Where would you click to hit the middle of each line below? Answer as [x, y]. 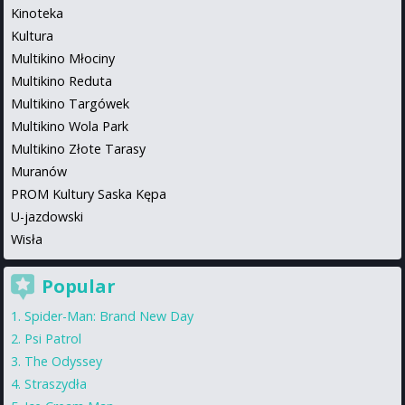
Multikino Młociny [63, 58]
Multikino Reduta [61, 80]
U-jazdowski [47, 216]
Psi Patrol [53, 338]
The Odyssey [63, 361]
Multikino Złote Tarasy [78, 148]
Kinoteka [37, 13]
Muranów [39, 171]
